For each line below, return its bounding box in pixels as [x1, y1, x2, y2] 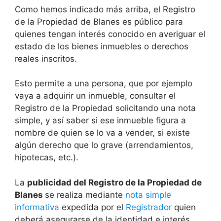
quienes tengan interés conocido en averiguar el [15, 29, 205, 39]
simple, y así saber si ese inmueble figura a [15, 115, 186, 126]
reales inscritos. [15, 53, 77, 64]
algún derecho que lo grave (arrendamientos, [15, 140, 193, 150]
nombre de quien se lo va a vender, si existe [15, 128, 190, 138]
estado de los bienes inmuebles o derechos [15, 41, 188, 51]
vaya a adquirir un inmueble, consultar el [15, 91, 176, 101]
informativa [15, 202, 59, 212]
